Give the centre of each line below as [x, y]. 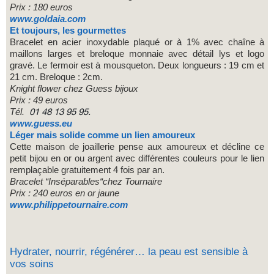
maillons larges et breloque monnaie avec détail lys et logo [137, 53]
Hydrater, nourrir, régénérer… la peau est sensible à [129, 251]
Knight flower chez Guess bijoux [74, 88]
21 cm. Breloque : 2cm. [56, 76]
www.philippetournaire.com [69, 204]
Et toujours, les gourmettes [68, 30]
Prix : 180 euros [43, 7]
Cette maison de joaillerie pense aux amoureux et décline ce [137, 146]
